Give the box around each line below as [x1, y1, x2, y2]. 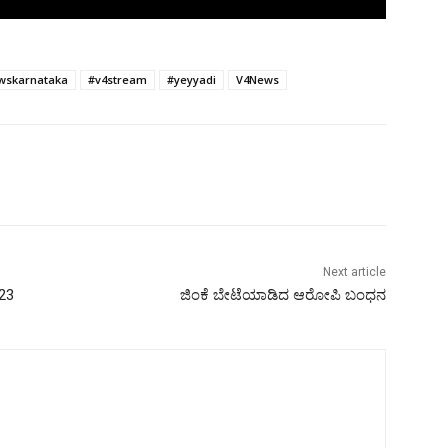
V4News [236, 72, 279, 88]
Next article [322, 265, 386, 280]
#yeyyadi [167, 72, 216, 88]
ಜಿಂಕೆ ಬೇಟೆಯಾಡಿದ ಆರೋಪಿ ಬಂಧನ [179, 286, 386, 305]
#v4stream [88, 72, 147, 88]
